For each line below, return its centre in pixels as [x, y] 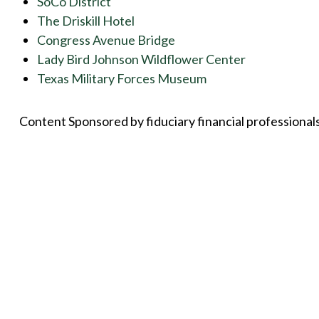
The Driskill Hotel [85, 21]
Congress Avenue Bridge [106, 40]
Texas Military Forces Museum [121, 79]
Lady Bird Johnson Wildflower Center [141, 59]
